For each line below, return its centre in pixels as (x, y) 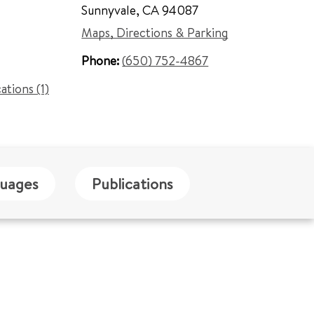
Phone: (102, 61)
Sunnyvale (109, 10)
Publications (132, 183)
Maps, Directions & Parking (155, 33)
